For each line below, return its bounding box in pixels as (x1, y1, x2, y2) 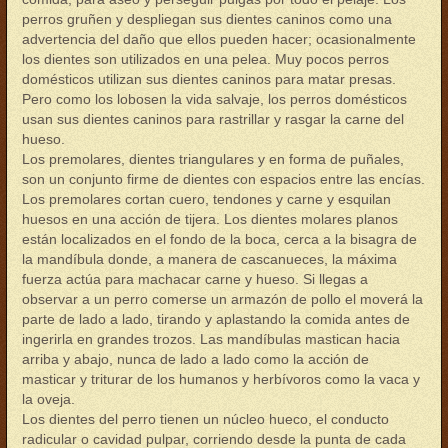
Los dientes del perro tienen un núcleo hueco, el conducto (22, 411, 389, 427)
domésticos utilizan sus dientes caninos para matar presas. (22, 71, 396, 87)
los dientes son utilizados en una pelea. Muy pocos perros (22, 51, 389, 67)
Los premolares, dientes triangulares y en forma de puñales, (22, 151, 404, 167)
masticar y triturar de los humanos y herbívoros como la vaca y (22, 371, 420, 387)
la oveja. (22, 391, 75, 407)
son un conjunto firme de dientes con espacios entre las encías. (22, 171, 425, 187)
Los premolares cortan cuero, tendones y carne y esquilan (22, 191, 391, 207)
